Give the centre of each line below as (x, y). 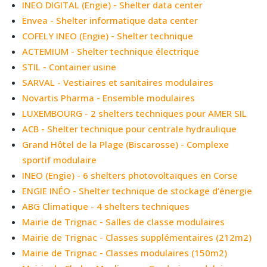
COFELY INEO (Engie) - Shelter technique (108, 35)
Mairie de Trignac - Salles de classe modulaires (124, 221)
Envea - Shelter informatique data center (110, 20)
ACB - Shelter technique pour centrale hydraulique (130, 128)
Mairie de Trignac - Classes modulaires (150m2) (125, 252)
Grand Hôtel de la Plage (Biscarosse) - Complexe (126, 144)
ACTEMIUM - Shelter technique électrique (111, 51)
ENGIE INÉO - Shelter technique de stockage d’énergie (137, 190)
